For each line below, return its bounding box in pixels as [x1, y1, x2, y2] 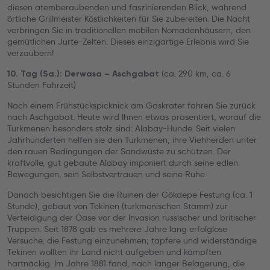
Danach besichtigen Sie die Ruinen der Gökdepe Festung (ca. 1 [7, 189, 253, 200]
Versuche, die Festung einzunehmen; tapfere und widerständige [7, 235, 257, 246]
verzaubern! [7, 48, 54, 58]
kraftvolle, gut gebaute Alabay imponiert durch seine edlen [7, 157, 238, 168]
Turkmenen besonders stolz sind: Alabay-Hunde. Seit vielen [7, 123, 235, 134]
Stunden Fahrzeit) [7, 80, 76, 90]
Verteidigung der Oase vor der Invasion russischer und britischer [7, 212, 256, 223]
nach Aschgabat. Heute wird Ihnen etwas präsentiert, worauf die [7, 111, 261, 122]
